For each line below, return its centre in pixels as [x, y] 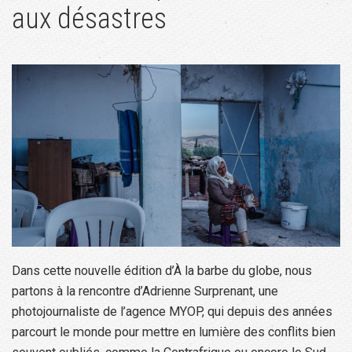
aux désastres [89, 18]
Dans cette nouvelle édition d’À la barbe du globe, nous [162, 270]
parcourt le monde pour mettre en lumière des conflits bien [174, 332]
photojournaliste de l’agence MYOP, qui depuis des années [172, 311]
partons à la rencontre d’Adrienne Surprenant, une [145, 291]
